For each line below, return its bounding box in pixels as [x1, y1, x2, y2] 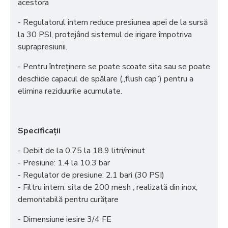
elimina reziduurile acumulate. [18, 85, 124, 97]
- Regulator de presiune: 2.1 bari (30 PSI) [18, 169, 164, 181]
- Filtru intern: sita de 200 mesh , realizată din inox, [18, 182, 197, 193]
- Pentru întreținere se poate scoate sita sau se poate [18, 61, 210, 72]
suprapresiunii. [18, 41, 67, 52]
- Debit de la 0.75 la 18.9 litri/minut [18, 145, 145, 156]
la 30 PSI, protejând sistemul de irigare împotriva [18, 29, 192, 40]
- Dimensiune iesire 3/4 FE [18, 214, 111, 225]
